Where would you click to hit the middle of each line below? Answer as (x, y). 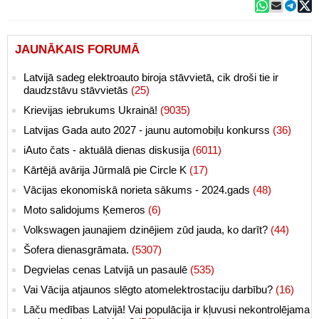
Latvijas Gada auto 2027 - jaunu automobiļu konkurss (148, 130)
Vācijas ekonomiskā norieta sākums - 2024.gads (138, 189)
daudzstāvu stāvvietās (77, 90)
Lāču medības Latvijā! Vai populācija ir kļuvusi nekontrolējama (167, 309)
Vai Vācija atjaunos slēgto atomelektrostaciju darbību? (150, 289)
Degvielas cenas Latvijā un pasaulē (107, 269)
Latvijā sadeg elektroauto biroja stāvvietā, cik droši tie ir (151, 77)
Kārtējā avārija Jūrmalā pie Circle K (106, 169)
